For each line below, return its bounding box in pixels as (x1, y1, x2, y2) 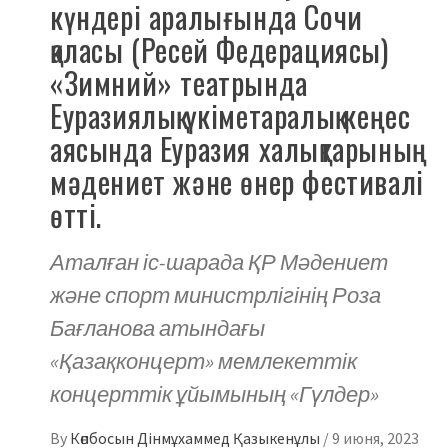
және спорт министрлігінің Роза (50, 280, 381, 309)
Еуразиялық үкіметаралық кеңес (50, 92, 411, 138)
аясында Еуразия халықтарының (50, 125, 428, 171)
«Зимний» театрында (50, 59, 308, 105)
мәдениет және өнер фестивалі (50, 158, 424, 204)
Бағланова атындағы (50, 313, 265, 342)
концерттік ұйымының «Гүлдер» (50, 379, 379, 408)
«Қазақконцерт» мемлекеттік (50, 346, 357, 375)
